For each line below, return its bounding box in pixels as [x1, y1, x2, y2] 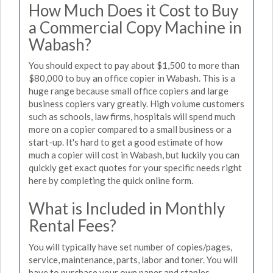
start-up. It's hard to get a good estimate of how [29, 136, 222, 147]
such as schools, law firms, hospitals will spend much [29, 111, 235, 122]
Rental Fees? [29, 216, 116, 235]
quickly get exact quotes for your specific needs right [29, 162, 242, 173]
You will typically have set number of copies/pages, [29, 241, 232, 252]
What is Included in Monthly [29, 199, 225, 218]
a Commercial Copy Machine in [29, 17, 242, 37]
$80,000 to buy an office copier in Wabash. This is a [29, 73, 235, 83]
